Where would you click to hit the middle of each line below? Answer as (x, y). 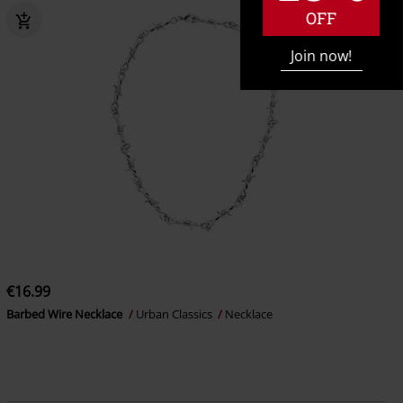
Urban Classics (175, 314)
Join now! (322, 55)
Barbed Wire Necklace (65, 314)
